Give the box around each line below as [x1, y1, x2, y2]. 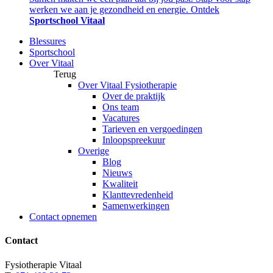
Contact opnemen [29, 211, 97, 222]
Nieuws [102, 168, 132, 179]
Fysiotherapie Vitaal [5, 259, 82, 270]
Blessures [29, 36, 66, 47]
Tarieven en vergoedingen [102, 124, 202, 135]
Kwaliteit [102, 179, 138, 190]
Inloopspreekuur [102, 135, 165, 146]
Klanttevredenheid [102, 190, 173, 200]
